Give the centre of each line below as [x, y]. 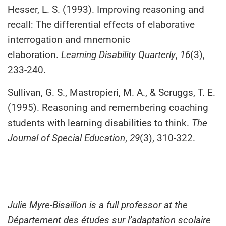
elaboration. [34, 54]
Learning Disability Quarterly [118, 54]
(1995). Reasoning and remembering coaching [108, 107]
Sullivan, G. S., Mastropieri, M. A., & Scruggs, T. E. [111, 92]
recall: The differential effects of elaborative [101, 24]
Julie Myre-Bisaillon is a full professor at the [98, 205]
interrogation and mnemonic [69, 39]
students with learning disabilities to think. [100, 123]
